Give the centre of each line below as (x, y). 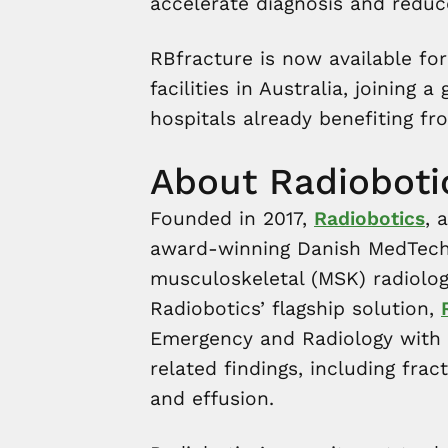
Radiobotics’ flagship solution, (295, 308)
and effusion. (212, 398)
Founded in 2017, (232, 218)
